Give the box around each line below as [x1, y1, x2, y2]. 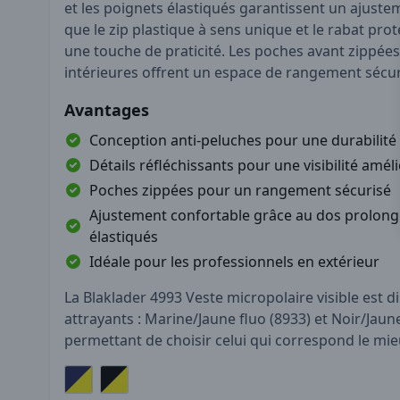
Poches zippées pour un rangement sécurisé [89, 179, 391, 200]
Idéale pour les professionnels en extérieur [89, 251, 379, 271]
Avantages [64, 98, 149, 121]
